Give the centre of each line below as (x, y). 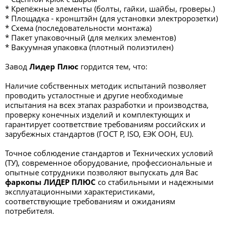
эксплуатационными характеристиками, (80, 192)
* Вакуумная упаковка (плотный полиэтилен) (89, 47)
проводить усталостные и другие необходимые (94, 95)
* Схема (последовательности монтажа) (78, 28)
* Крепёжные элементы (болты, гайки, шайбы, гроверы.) (110, 9)
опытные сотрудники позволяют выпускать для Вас (102, 172)
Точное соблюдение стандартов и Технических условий (109, 153)
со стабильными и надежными (155, 182)
